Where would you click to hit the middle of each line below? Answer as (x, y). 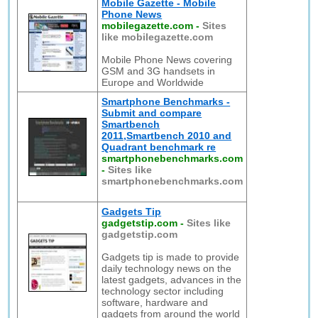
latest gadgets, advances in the (172, 280)
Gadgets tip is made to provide (171, 257)
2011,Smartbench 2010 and (167, 136)
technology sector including (163, 291)
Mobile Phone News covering (167, 60)
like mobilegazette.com (158, 37)
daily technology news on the (167, 268)
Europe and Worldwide (153, 82)
